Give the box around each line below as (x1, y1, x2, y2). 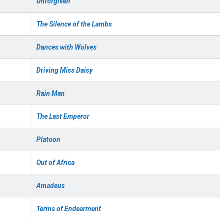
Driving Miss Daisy (36, 66, 93, 74)
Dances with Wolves (36, 43, 97, 51)
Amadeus (36, 182, 65, 190)
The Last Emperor (36, 112, 89, 120)
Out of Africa (36, 159, 75, 166)
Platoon (36, 136, 60, 143)
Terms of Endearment (36, 205, 101, 213)
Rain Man (36, 89, 65, 97)
